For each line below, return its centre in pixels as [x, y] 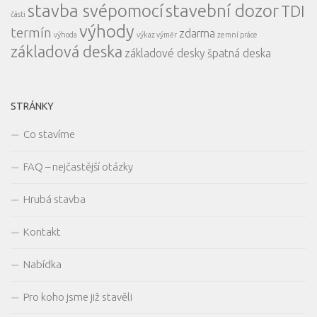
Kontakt [42, 231]
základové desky [165, 53]
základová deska [67, 51]
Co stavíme [49, 134]
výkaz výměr [157, 34]
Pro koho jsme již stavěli [78, 296]
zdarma [197, 33]
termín [31, 32]
